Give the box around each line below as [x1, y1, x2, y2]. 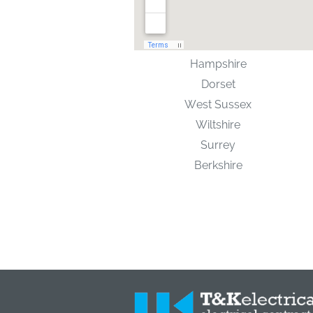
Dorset [201, 78, 235, 91]
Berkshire [194, 159, 242, 172]
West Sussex [184, 98, 252, 111]
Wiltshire [196, 118, 240, 131]
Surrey [201, 138, 235, 152]
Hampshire [189, 57, 247, 71]
